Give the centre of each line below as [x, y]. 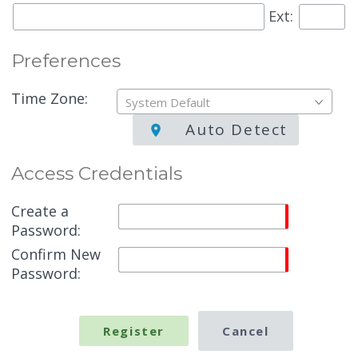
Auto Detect [235, 130]
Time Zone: [50, 99]
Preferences [66, 61]
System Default [168, 103]
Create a [40, 211]
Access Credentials [97, 174]
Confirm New [56, 255]
